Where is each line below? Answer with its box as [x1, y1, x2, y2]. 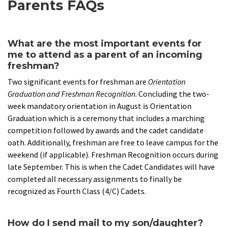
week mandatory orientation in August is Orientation [8, 101, 192, 111]
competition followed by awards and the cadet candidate [8, 125, 204, 136]
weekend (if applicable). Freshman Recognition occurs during [8, 149, 218, 160]
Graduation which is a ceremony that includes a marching [8, 113, 205, 124]
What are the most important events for [8, 38, 202, 50]
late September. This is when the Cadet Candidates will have [8, 162, 215, 172]
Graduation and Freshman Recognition [8, 89, 135, 99]
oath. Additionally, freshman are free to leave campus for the [8, 137, 218, 148]
